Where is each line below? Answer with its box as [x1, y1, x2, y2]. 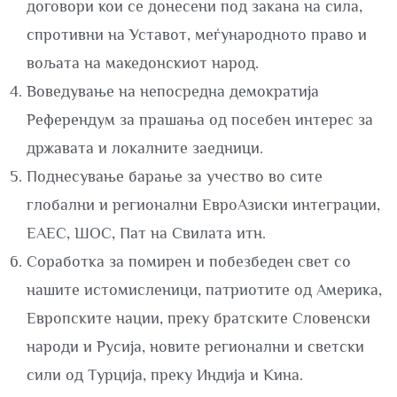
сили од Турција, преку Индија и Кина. [27, 366, 303, 384]
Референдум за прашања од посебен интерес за [27, 111, 373, 128]
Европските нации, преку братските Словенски [27, 309, 370, 327]
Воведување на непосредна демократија [27, 82, 319, 100]
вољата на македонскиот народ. [27, 54, 259, 72]
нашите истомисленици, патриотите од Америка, [27, 281, 382, 299]
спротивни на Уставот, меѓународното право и [27, 26, 367, 43]
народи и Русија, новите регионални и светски [27, 338, 364, 355]
